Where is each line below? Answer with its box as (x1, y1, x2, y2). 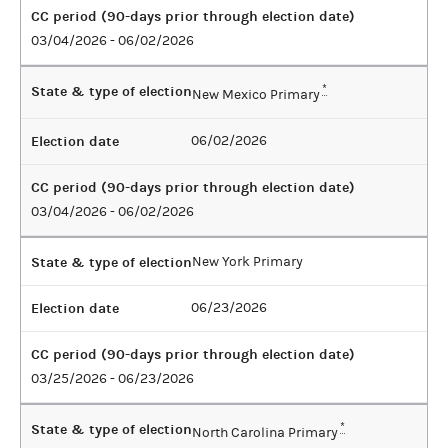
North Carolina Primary (192, 424, 338, 441)
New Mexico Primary (192, 86, 320, 103)
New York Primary (192, 253, 303, 270)
